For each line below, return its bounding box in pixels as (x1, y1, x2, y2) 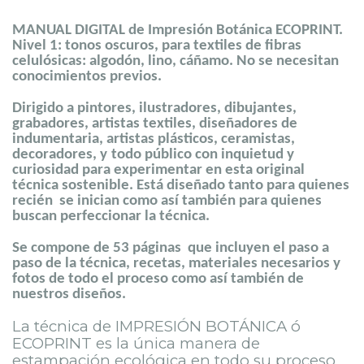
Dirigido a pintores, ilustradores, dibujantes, (12, 100, 297, 116)
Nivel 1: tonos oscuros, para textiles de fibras (12, 37, 301, 54)
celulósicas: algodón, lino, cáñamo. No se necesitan (12, 53, 339, 69)
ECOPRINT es (12, 333, 116, 353)
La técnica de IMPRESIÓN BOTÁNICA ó (12, 316, 301, 336)
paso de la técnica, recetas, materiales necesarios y (12, 255, 340, 271)
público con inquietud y (144, 146, 294, 162)
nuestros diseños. (12, 286, 126, 302)
